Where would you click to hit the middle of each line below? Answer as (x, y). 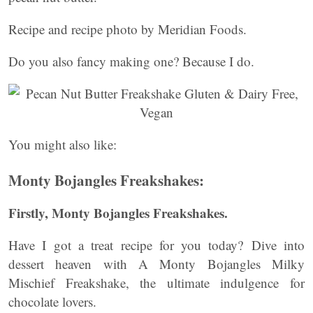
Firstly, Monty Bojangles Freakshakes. (118, 213)
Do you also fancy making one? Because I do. (131, 61)
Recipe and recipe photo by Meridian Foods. (128, 29)
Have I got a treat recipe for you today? (126, 245)
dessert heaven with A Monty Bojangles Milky (156, 264)
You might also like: (63, 144)
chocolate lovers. (52, 301)
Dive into (278, 245)
